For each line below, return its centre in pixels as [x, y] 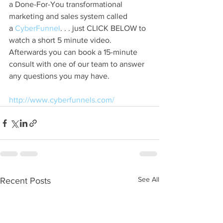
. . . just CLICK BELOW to [104, 28]
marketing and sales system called [69, 16]
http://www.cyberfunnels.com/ [62, 100]
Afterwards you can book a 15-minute [74, 52]
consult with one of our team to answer [78, 64]
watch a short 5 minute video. [61, 40]
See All [149, 179]
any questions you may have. [59, 76]
